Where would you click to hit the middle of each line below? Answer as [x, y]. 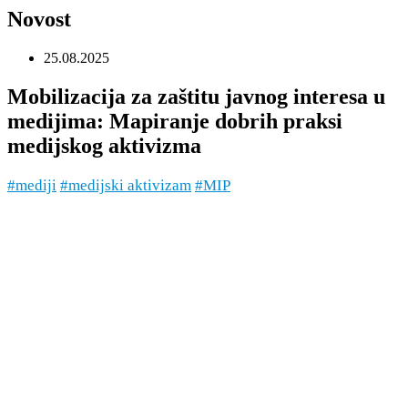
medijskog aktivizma [104, 145]
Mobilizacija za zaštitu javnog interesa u [196, 96]
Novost [39, 19]
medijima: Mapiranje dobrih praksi [175, 121]
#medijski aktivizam [126, 185]
